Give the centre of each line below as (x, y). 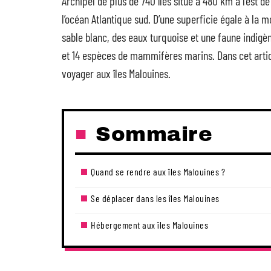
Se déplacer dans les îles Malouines (155, 198)
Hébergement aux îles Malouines (149, 225)
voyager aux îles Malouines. (116, 73)
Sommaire (154, 134)
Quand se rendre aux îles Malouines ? (158, 171)
